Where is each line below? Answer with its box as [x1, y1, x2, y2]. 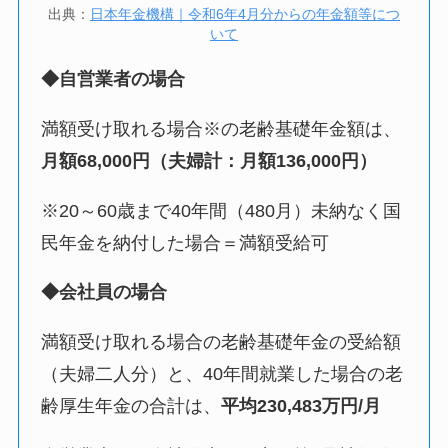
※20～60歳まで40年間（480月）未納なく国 [41, 200, 402, 221]
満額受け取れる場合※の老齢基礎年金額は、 [41, 118, 402, 139]
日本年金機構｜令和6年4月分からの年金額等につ [90, 6, 400, 23]
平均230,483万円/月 [221, 396, 382, 417]
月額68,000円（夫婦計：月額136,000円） [41, 150, 378, 171]
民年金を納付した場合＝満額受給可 [41, 232, 330, 253]
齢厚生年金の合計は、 [41, 396, 222, 417]
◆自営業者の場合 [41, 68, 186, 89]
